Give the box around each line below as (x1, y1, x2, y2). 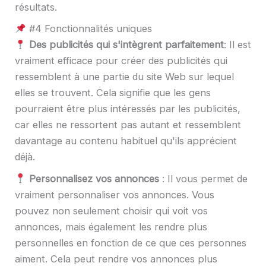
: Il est (223, 39, 251, 51)
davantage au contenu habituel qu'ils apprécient (15, 135, 237, 147)
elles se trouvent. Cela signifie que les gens (15, 87, 211, 99)
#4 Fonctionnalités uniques (26, 23, 152, 35)
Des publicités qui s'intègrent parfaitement (28, 39, 224, 51)
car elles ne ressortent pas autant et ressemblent (15, 119, 241, 131)
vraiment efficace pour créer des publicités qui (15, 55, 227, 67)
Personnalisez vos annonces (28, 172, 159, 185)
